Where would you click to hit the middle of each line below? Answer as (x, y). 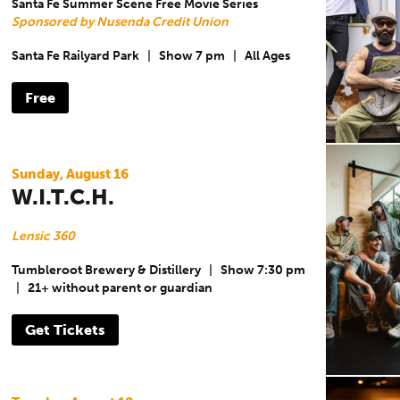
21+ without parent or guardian (120, 288)
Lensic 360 (43, 236)
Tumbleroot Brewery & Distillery (106, 271)
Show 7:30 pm (262, 271)
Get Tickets (65, 329)
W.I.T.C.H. (62, 196)
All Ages (267, 56)
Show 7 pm (192, 56)
